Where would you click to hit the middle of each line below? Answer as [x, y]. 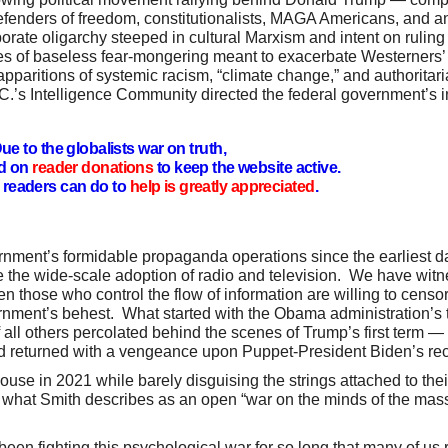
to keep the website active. [249, 167]
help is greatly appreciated [222, 186]
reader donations [93, 167]
